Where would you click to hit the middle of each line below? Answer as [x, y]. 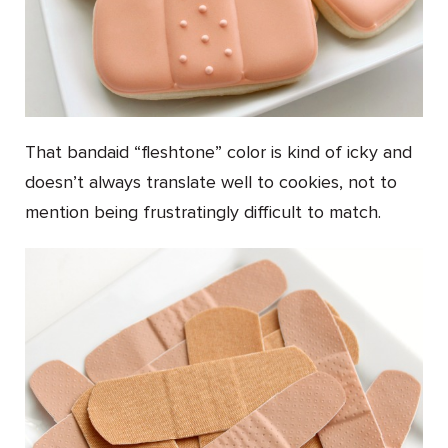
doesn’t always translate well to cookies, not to [211, 182]
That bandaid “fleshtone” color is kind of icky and [218, 152]
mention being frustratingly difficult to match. [203, 212]
